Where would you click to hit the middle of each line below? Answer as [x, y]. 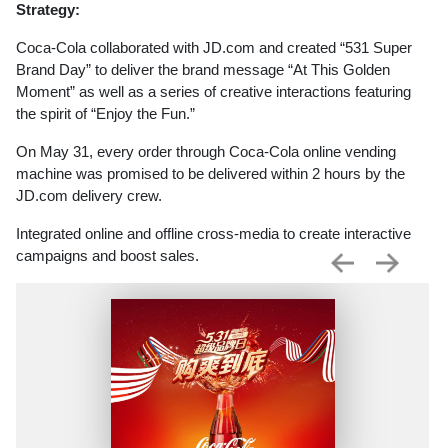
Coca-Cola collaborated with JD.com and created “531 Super [214, 47]
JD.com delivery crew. [89, 195]
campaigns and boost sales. [107, 255]
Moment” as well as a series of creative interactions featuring [213, 91]
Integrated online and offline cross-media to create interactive [213, 233]
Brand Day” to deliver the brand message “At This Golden [203, 69]
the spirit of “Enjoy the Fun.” [105, 113]
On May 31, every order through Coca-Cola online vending [206, 151]
